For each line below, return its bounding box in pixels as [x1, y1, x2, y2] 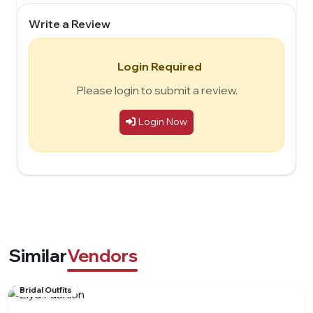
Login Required [117, 59, 202, 73]
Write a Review [29, 16, 110, 31]
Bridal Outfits [20, 284, 72, 295]
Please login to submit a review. [75, 82, 238, 97]
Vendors [67, 244, 138, 266]
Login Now [138, 115, 187, 129]
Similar [8, 244, 67, 266]
